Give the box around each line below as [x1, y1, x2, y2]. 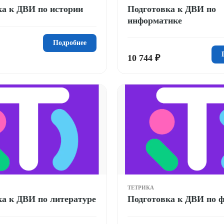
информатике [127, 15, 182, 25]
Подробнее [53, 38, 86, 46]
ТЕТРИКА [127, 184, 154, 190]
